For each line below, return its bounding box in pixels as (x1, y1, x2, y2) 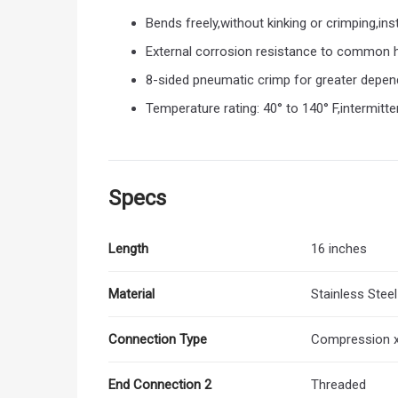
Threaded (311, 376, 366, 393)
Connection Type (108, 330, 207, 347)
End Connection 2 (108, 376, 211, 393)
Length (108, 240, 148, 257)
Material (108, 285, 155, 302)
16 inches (311, 240, 367, 257)
